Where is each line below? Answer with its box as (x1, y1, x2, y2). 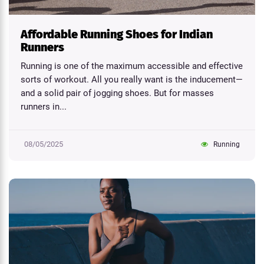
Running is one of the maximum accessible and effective (21, 60, 243, 71)
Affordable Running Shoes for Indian (21, 27, 213, 41)
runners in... (21, 101, 67, 112)
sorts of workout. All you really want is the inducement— (21, 74, 243, 85)
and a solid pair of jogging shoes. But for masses (21, 87, 214, 98)
